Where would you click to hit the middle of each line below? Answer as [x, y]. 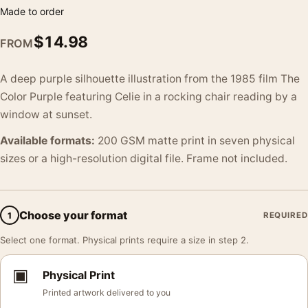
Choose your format [73, 215]
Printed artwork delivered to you [107, 293]
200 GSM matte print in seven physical [195, 141]
